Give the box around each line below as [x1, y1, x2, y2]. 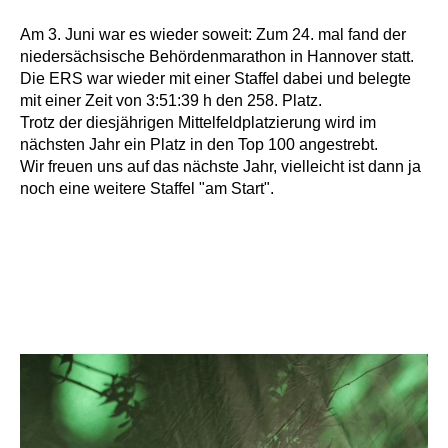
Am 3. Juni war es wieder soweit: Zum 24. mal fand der [20, 26, 406, 44]
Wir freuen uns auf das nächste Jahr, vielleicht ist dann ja [20, 158, 421, 176]
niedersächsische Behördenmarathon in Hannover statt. [20, 48, 414, 66]
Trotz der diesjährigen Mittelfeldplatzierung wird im [20, 114, 376, 132]
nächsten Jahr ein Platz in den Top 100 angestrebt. [20, 136, 378, 154]
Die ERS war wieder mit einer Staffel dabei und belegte [20, 70, 411, 88]
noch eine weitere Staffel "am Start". [20, 180, 274, 198]
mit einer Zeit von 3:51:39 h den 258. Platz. [20, 92, 322, 110]
